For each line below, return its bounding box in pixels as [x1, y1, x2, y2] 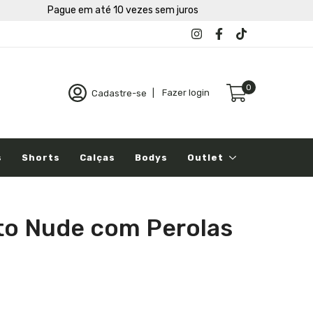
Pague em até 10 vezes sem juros [48, 4, 198, 16]
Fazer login [161, 87, 210, 99]
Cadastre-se [91, 87, 147, 99]
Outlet [187, 152, 224, 163]
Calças [80, 152, 116, 163]
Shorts [22, 152, 61, 163]
